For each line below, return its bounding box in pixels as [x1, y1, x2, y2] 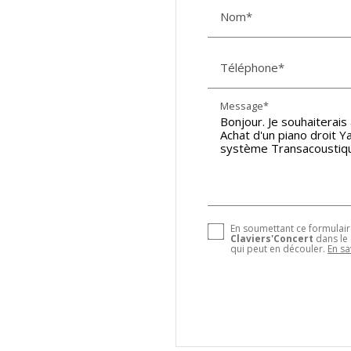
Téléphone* [220, 59, 284, 75]
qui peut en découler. [230, 242, 327, 256]
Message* [220, 99, 269, 114]
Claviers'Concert [230, 232, 313, 246]
